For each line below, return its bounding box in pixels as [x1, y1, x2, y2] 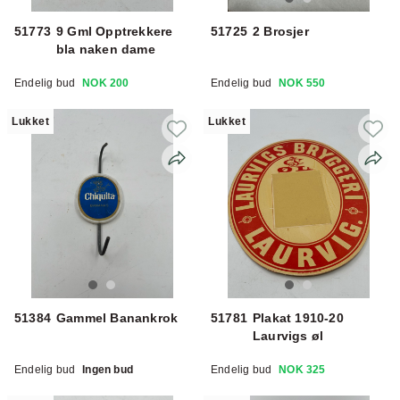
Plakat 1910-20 [253, 310, 344, 325]
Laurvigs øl [253, 328, 324, 343]
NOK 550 [279, 76, 326, 89]
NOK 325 [279, 362, 326, 376]
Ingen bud [82, 362, 134, 376]
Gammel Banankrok [56, 310, 179, 325]
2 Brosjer [253, 23, 309, 38]
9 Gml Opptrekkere [56, 23, 173, 38]
